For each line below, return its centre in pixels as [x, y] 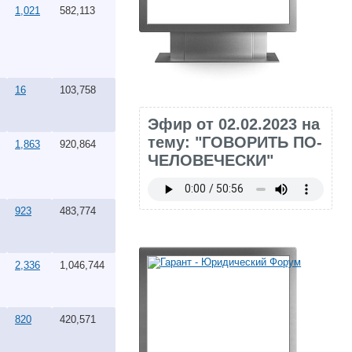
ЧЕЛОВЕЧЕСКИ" [211, 160]
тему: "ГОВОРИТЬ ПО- [235, 142]
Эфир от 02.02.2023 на [234, 124]
